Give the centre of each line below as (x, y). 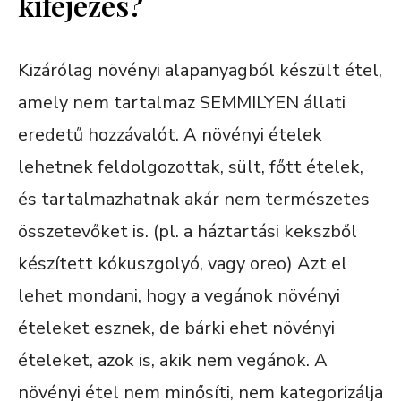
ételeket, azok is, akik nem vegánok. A (173, 360)
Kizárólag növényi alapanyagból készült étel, (200, 70)
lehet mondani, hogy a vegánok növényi (179, 295)
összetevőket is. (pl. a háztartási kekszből (188, 231)
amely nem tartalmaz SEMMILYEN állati (182, 102)
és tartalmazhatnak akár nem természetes (194, 199)
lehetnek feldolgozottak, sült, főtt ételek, (191, 166)
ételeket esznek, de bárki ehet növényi (176, 328)
